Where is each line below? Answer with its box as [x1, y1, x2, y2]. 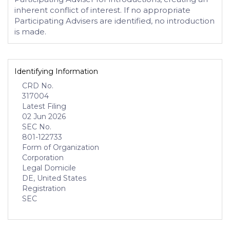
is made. [14, 27, 46, 36]
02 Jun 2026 [22, 112, 66, 121]
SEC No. [22, 122, 51, 131]
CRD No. [22, 81, 53, 90]
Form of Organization [22, 143, 99, 152]
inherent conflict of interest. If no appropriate [14, 5, 190, 15]
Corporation [22, 153, 64, 162]
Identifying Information [14, 67, 98, 76]
